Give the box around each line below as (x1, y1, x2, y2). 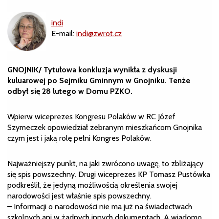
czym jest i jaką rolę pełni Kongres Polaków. (7, 133, 152, 143)
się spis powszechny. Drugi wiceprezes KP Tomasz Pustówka (7, 169, 210, 179)
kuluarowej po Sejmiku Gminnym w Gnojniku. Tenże (7, 75, 190, 85)
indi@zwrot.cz (76, 28, 122, 38)
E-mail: (51, 28, 76, 38)
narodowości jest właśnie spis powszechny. (7, 191, 152, 200)
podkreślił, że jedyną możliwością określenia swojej (7, 180, 177, 190)
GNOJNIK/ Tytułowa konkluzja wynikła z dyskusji (7, 65, 177, 74)
